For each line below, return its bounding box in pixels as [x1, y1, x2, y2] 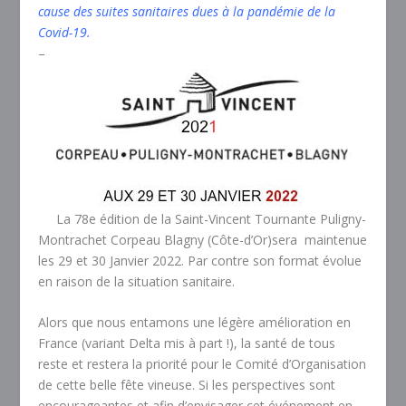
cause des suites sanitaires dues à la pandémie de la [38, 3, 336, 20]
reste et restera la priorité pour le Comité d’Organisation [38, 355, 367, 373]
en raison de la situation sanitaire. [38, 273, 236, 290]
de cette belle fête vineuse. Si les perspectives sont [38, 376, 336, 394]
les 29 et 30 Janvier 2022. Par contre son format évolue [38, 252, 362, 269]
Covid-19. [38, 24, 92, 41]
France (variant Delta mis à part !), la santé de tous [38, 334, 336, 353]
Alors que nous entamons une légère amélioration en [38, 314, 352, 332]
